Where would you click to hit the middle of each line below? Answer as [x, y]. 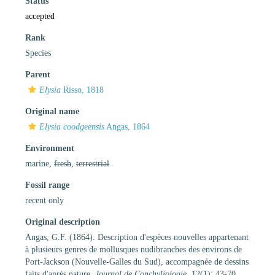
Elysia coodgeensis [72, 126]
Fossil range [47, 185]
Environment [50, 148]
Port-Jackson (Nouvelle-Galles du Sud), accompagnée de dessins [137, 261]
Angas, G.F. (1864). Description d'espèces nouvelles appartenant [137, 237]
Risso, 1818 [82, 90]
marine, [40, 163]
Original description [63, 222]
